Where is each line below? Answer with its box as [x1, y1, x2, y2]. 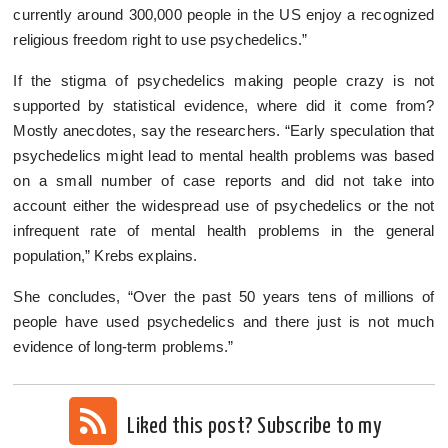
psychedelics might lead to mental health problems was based [13, 146, 435, 164]
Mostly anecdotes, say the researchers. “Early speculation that [13, 121, 435, 139]
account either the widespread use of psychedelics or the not [13, 196, 435, 214]
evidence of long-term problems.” [13, 337, 234, 355]
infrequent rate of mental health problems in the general [13, 221, 435, 239]
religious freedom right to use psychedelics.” [13, 30, 308, 48]
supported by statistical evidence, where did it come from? [13, 96, 435, 114]
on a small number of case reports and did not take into [13, 171, 435, 189]
